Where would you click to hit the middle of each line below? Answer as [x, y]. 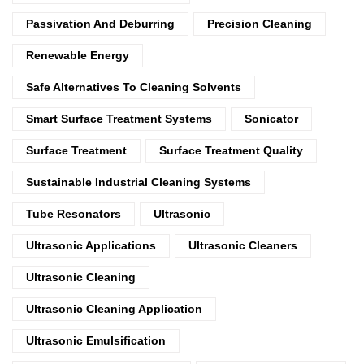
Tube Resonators [74, 213]
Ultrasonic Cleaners [243, 245]
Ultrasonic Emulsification [96, 340]
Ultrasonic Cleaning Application [114, 308]
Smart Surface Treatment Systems [119, 118]
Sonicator [271, 118]
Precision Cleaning [260, 23]
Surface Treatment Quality [231, 150]
